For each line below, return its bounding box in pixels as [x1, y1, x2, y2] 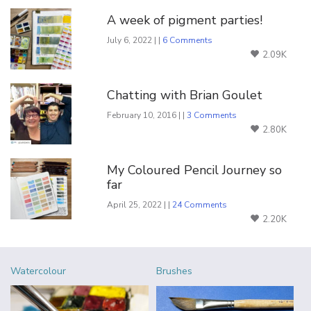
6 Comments [162, 34, 213, 46]
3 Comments [187, 109, 237, 121]
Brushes [155, 264, 192, 278]
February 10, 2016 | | [107, 109, 187, 121]
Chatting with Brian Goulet [107, 86, 263, 103]
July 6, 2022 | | [107, 34, 163, 46]
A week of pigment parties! [107, 11, 263, 28]
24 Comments [172, 199, 228, 210]
